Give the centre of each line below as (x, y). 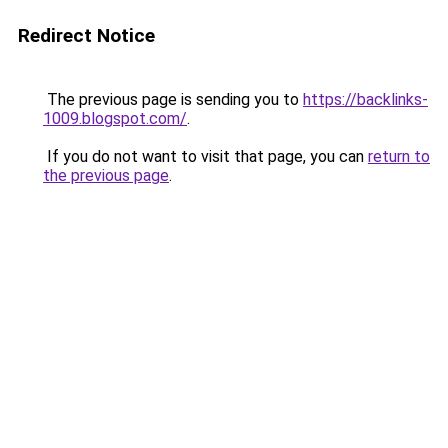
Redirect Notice (86, 35)
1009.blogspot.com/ (115, 118)
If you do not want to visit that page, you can (205, 156)
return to (399, 156)
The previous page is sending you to (173, 99)
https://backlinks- (365, 99)
